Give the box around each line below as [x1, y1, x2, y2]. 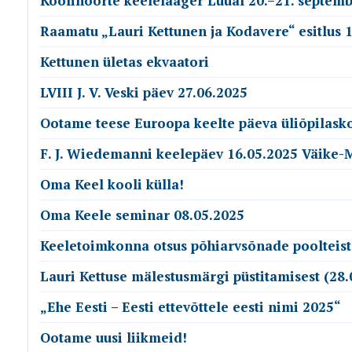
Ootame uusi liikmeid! [40, 328, 187, 346]
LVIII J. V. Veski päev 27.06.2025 [40, 83, 247, 101]
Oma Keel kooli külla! [40, 175, 184, 193]
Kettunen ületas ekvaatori [40, 53, 209, 71]
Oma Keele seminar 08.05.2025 [40, 206, 244, 224]
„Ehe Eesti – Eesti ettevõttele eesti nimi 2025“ [40, 298, 341, 316]
